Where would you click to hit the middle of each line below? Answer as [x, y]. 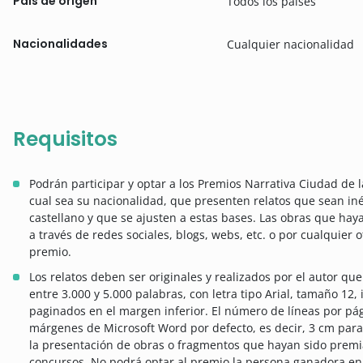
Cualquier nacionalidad [291, 44]
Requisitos [65, 139]
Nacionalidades [60, 43]
